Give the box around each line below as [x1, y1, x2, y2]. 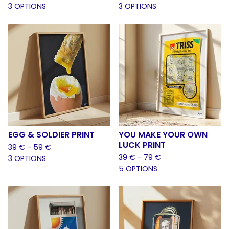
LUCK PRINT [119, 139, 166, 151]
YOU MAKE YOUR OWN [119, 129, 208, 141]
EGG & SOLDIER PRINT [8, 129, 95, 141]
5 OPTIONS [119, 164, 157, 174]
